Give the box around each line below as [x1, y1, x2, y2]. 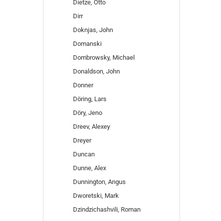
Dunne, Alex [73, 164, 106, 172]
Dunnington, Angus [73, 178, 126, 185]
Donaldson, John [73, 68, 120, 75]
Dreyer [73, 137, 91, 144]
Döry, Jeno [73, 109, 102, 116]
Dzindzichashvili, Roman [73, 206, 141, 213]
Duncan [73, 150, 95, 158]
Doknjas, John [73, 26, 113, 34]
